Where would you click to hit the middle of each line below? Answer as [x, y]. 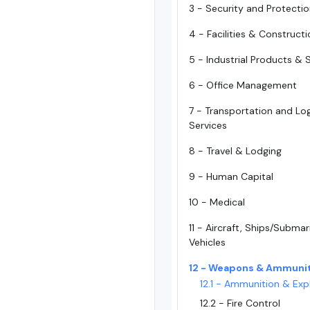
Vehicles [207, 242]
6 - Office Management [243, 85]
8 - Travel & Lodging [235, 151]
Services [208, 125]
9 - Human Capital [231, 176]
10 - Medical [217, 202]
